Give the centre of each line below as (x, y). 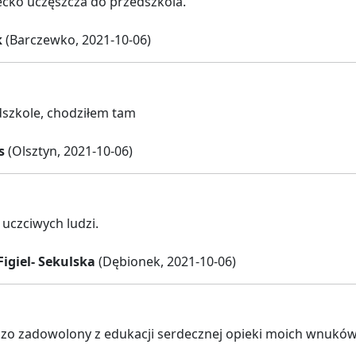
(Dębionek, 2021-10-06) (166, 261)
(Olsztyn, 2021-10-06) (69, 151)
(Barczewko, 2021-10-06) (77, 40)
